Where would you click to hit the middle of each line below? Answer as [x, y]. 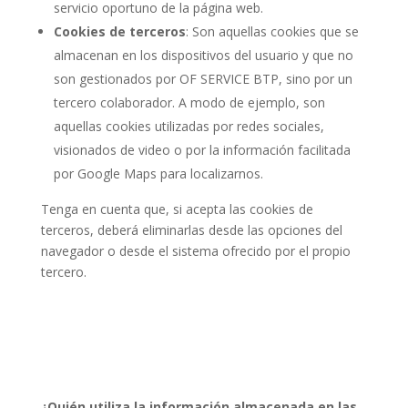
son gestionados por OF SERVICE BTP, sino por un [203, 78]
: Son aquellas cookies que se [272, 31]
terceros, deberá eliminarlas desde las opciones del [191, 229]
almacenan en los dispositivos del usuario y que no [203, 55]
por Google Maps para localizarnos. [158, 173]
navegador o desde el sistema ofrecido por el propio [195, 250]
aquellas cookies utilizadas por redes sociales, [189, 126]
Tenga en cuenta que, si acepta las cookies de [177, 209]
